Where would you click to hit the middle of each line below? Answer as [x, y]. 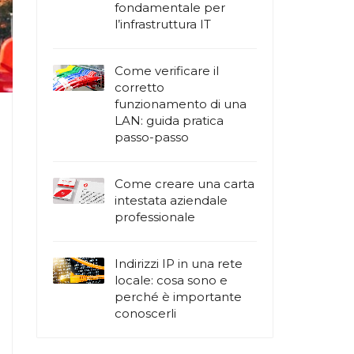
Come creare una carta [185, 184]
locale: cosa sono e [171, 280]
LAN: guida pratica [169, 121]
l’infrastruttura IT [163, 24]
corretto [139, 87]
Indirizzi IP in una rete [179, 264]
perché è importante [178, 297]
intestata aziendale [171, 200]
